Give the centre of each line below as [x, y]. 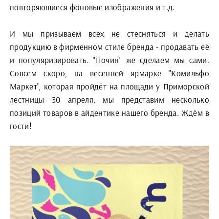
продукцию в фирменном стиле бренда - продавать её [109, 46]
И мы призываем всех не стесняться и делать [109, 33]
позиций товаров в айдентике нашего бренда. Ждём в [109, 112]
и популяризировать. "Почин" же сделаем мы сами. [109, 60]
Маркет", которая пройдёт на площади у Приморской [109, 86]
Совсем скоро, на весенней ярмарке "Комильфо [109, 73]
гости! [21, 126]
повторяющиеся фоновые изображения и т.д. [92, 7]
